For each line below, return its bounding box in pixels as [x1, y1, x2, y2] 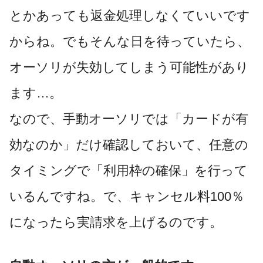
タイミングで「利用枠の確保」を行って [9, 163, 248, 178]
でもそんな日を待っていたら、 [63, 34, 250, 49]
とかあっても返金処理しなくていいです [9, 8, 250, 23]
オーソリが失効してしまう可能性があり [9, 60, 249, 75]
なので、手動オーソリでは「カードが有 [9, 112, 248, 127]
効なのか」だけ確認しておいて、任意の [9, 137, 248, 153]
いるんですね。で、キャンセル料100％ [9, 189, 244, 204]
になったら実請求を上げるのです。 [9, 215, 222, 230]
